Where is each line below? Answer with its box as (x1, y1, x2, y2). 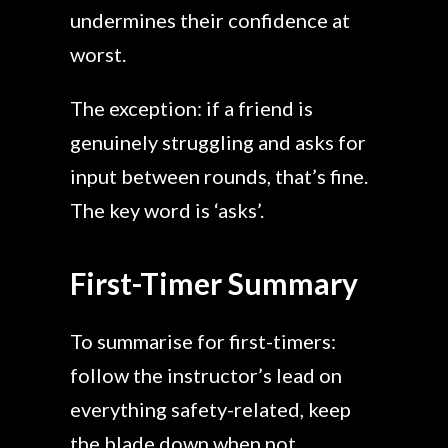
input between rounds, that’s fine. (70, 164, 368, 188)
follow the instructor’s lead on (70, 363, 342, 387)
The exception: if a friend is (70, 96, 313, 120)
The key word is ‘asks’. (70, 198, 264, 222)
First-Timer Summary (70, 264, 358, 301)
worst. (70, 42, 126, 66)
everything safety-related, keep (70, 397, 351, 421)
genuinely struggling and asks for (70, 130, 366, 154)
